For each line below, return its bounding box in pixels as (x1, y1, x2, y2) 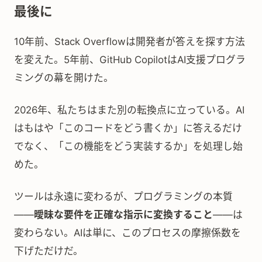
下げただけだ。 (14, 245, 83, 257)
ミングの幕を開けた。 (14, 72, 113, 84)
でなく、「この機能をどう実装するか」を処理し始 (14, 140, 243, 152)
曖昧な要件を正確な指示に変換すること (34, 209, 213, 220)
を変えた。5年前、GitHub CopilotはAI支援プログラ (14, 54, 246, 65)
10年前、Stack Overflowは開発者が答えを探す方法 (14, 36, 245, 47)
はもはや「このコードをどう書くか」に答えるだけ (14, 122, 242, 134)
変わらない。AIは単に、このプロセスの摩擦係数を (14, 227, 241, 239)
